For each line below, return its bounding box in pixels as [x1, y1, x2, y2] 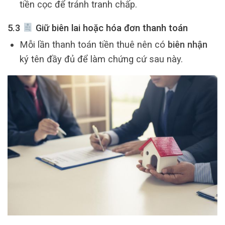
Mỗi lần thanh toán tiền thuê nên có [19, 39, 168, 50]
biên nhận [167, 39, 207, 50]
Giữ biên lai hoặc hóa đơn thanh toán [33, 23, 188, 34]
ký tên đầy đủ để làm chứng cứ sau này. [19, 53, 183, 64]
